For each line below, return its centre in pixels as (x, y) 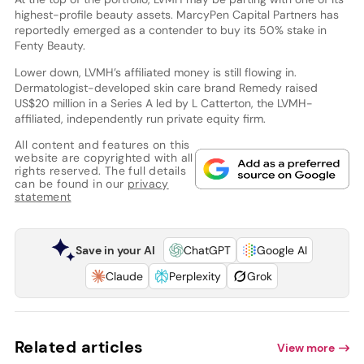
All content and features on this (102, 144)
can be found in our (71, 183)
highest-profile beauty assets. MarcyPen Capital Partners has (176, 14)
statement (43, 196)
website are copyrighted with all (104, 157)
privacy (148, 183)
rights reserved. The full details (100, 170)
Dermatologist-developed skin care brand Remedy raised (166, 87)
